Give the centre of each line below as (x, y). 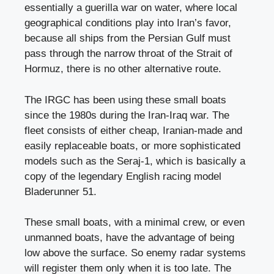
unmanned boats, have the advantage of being (129, 238)
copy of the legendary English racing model (123, 176)
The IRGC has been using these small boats (125, 100)
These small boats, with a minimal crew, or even (135, 223)
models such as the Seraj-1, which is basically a (135, 161)
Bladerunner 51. (61, 191)
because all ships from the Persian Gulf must (128, 39)
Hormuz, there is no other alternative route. (123, 69)
